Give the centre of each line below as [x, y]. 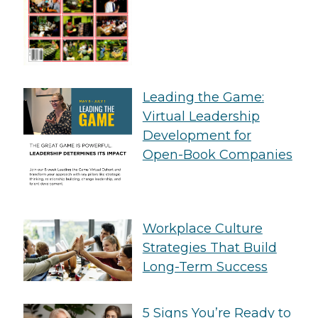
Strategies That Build [209, 247]
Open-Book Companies [217, 154]
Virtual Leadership [201, 116]
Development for [197, 135]
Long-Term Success [205, 267]
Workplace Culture [202, 228]
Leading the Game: [203, 97]
